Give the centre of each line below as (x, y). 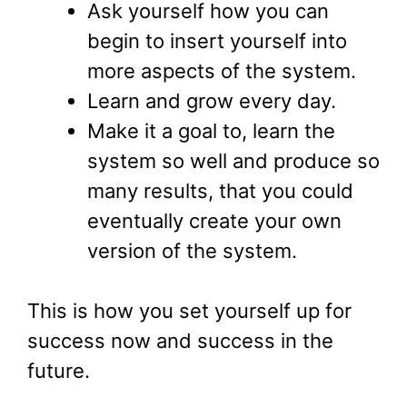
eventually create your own (214, 221)
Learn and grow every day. (212, 101)
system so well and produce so (233, 161)
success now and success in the (180, 341)
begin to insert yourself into (217, 41)
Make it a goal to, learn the (211, 131)
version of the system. (192, 251)
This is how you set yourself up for (189, 311)
